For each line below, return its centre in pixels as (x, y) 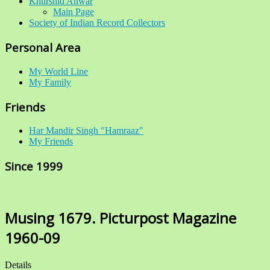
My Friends (51, 142)
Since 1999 (34, 166)
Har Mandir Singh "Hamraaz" (86, 131)
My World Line (58, 71)
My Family (50, 82)
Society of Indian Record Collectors (97, 23)
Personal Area (43, 48)
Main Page (74, 12)
